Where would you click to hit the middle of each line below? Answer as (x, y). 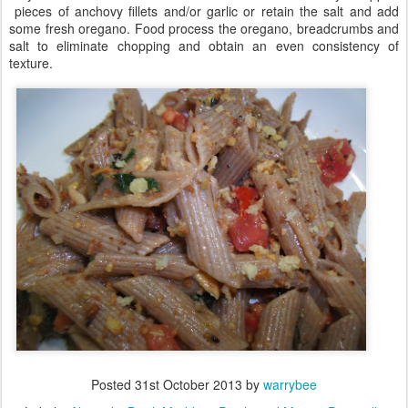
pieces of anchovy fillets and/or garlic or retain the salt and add (204, 11)
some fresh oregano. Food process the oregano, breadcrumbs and (204, 28)
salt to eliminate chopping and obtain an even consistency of (204, 46)
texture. (31, 63)
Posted (113, 384)
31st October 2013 (189, 384)
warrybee (290, 384)
